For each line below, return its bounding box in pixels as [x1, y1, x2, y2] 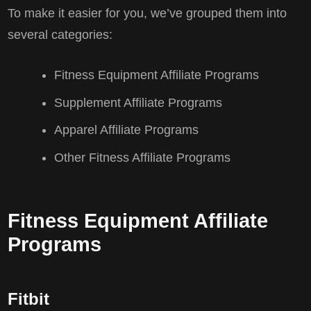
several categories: [8, 28, 113, 42]
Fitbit [8, 289, 50, 308]
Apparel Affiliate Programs [53, 123, 199, 137]
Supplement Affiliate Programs [53, 95, 222, 110]
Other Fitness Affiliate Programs [53, 151, 230, 165]
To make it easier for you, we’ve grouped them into [8, 6, 287, 21]
